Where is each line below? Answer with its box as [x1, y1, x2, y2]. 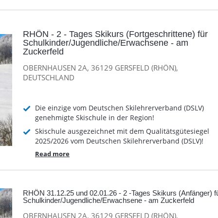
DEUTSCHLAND [23, 73, 74, 83]
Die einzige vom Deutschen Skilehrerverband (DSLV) [35, 103, 204, 112]
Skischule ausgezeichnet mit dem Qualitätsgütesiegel [35, 126, 209, 136]
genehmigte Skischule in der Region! [35, 112, 154, 122]
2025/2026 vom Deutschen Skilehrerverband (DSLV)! [35, 136, 203, 145]
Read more [35, 149, 70, 158]
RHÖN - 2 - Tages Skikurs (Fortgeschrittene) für [23, 29, 208, 39]
